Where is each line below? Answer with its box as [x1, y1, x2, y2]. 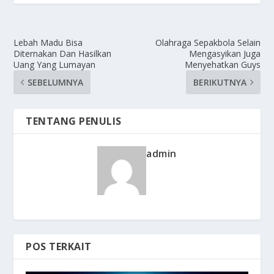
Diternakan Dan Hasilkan [13, 48, 112, 60]
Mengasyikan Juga [188, 48, 261, 60]
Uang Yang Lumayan [13, 59, 96, 71]
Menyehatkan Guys [184, 59, 261, 71]
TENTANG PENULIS [26, 114, 122, 128]
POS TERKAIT [26, 240, 92, 254]
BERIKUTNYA [193, 76, 246, 89]
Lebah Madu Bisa [13, 37, 83, 49]
